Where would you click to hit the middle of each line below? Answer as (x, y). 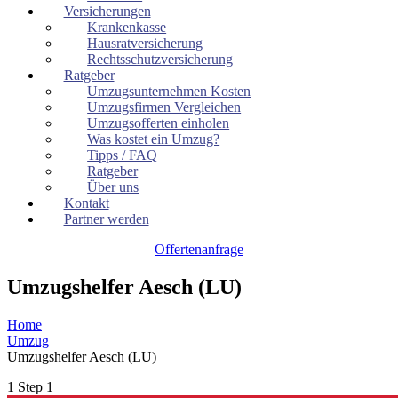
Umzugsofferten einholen (159, 123)
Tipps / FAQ (123, 155)
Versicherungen (107, 11)
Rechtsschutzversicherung (160, 59)
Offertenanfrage (199, 249)
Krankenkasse (127, 27)
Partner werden (106, 219)
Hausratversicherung (145, 43)
